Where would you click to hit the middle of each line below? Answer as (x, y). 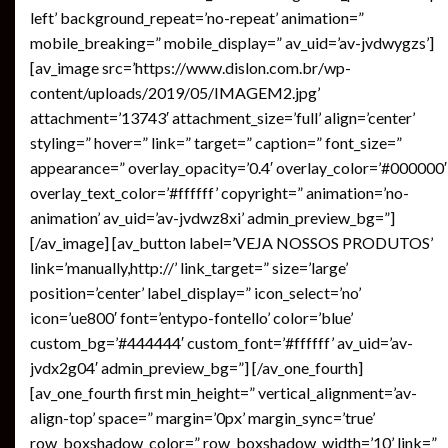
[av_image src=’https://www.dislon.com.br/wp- (190, 67)
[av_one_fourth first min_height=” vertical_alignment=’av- (223, 392)
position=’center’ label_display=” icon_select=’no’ (195, 292)
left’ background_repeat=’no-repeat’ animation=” (197, 17)
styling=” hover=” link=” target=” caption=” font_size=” (216, 142)
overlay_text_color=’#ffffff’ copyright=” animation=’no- (219, 192)
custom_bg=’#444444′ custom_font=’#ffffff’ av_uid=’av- (221, 342)
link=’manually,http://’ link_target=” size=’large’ (189, 267)
